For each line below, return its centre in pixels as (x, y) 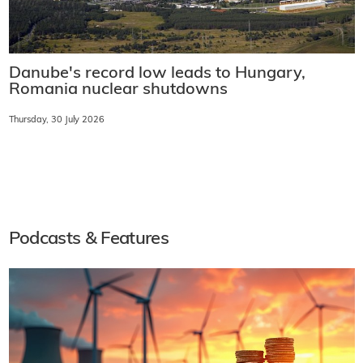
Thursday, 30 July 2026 (56, 121)
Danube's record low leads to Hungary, (157, 74)
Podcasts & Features (88, 240)
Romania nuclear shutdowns (118, 90)
